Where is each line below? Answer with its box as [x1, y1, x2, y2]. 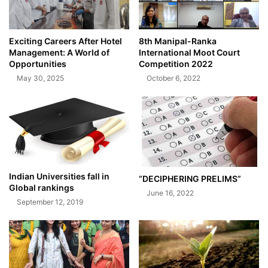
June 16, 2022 [147, 188, 194, 197]
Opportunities [9, 59, 66, 69]
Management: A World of [9, 47, 109, 58]
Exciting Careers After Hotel [9, 36, 122, 47]
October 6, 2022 [147, 74, 200, 83]
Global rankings [9, 182, 74, 193]
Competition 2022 [139, 59, 213, 69]
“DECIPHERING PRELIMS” [139, 173, 241, 184]
